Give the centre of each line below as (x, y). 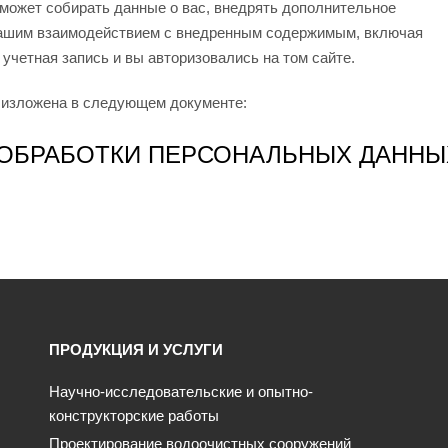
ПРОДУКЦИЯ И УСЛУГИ (135, 350)
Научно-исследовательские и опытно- (180, 392)
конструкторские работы (133, 416)
